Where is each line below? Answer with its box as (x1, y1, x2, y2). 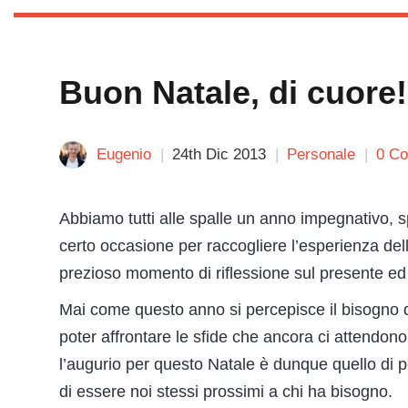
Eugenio (97, 146, 151, 163)
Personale (287, 146, 355, 163)
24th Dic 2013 (172, 146, 266, 163)
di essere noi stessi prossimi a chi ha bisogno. (59, 382, 393, 401)
